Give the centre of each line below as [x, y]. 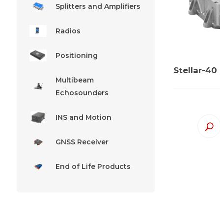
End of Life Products [93, 167]
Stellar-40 [195, 70]
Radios [68, 31]
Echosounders [82, 93]
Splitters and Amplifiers [98, 7]
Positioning [76, 56]
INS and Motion [83, 118]
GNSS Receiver [82, 142]
